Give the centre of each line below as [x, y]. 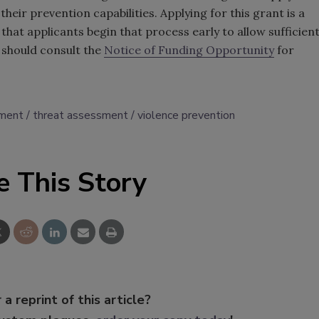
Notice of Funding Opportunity [189, 50]
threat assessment [80, 116]
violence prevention [186, 116]
